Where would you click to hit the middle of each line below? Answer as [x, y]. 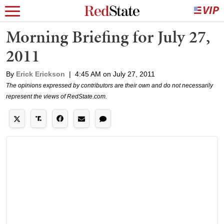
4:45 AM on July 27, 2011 [115, 74]
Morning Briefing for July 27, [108, 37]
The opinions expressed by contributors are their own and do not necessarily [109, 85]
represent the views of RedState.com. [56, 96]
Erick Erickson [40, 74]
